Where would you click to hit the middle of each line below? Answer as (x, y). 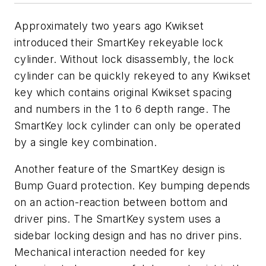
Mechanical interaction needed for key (110, 252)
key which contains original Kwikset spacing (123, 92)
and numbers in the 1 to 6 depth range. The (123, 109)
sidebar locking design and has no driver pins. (128, 236)
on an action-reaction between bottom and (121, 202)
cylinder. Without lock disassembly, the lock (124, 59)
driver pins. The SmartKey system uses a (118, 219)
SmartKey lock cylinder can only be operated (128, 125)
